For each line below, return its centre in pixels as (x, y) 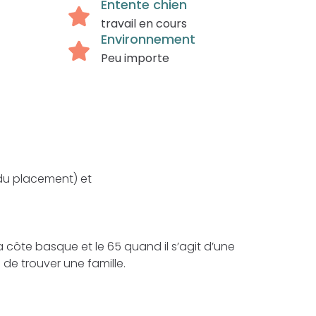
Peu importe (135, 58)
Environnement (148, 39)
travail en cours (144, 24)
